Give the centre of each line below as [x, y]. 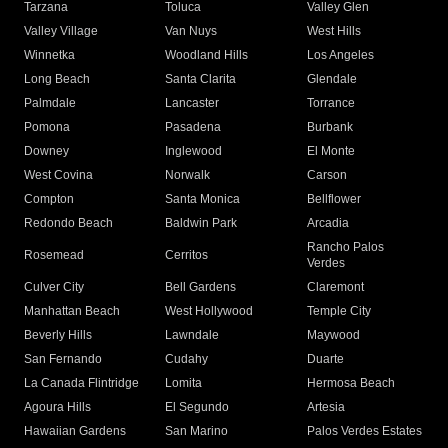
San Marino [197, 431]
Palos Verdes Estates [364, 431]
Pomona [47, 127]
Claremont [335, 287]
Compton [49, 199]
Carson [326, 175]
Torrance [330, 103]
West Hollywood [209, 311]
